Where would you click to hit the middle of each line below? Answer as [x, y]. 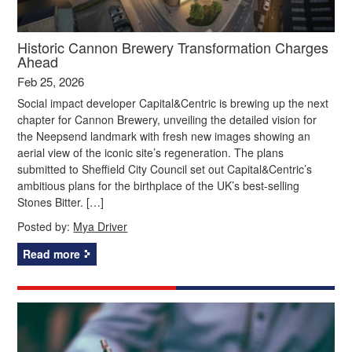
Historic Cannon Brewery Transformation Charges [173, 47]
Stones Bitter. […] [61, 202]
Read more [52, 253]
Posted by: [46, 226]
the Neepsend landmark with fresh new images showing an [164, 136]
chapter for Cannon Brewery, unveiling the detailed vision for [167, 119]
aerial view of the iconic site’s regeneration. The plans [151, 152]
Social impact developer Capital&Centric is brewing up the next [173, 103]
